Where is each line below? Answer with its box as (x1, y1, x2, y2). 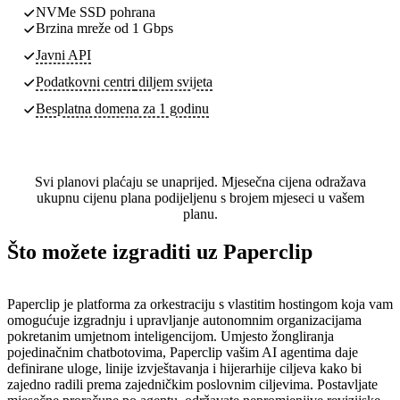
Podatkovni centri (36, 73, 135, 89)
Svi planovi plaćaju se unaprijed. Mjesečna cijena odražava (34, 173, 366, 189)
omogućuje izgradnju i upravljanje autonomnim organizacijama (7, 312, 362, 328)
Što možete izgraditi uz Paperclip (7, 239, 312, 263)
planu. (182, 205, 218, 221)
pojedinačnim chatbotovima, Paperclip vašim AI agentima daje (7, 344, 358, 360)
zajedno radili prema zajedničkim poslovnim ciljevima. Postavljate (7, 376, 378, 392)
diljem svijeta (135, 73, 212, 89)
